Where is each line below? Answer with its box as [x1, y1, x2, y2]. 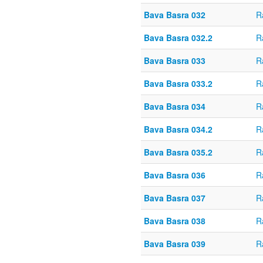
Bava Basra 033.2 [144, 77, 213, 90]
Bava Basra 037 [144, 192, 205, 204]
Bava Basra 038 [144, 215, 205, 227]
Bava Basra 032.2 [144, 32, 213, 44]
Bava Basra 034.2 [144, 123, 213, 136]
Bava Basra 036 [144, 169, 205, 181]
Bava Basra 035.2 [144, 146, 213, 159]
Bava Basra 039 [144, 238, 205, 250]
